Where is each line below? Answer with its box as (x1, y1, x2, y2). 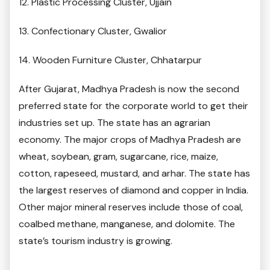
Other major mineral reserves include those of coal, (19, 201, 243, 214)
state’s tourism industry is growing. (19, 234, 172, 248)
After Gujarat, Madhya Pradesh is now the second (19, 83, 239, 96)
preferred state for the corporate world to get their (19, 99, 248, 113)
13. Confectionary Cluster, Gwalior (19, 25, 167, 38)
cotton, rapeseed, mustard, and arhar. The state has (19, 167, 250, 180)
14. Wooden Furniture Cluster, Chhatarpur (19, 54, 202, 67)
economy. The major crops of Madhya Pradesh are (19, 133, 241, 146)
